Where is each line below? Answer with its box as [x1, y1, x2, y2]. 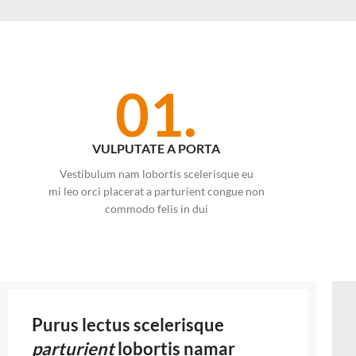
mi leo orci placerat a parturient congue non [48, 184, 265, 198]
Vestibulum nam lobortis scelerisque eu [59, 166, 253, 180]
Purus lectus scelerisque [32, 313, 224, 335]
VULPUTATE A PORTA [92, 140, 221, 156]
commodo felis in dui [104, 201, 208, 215]
